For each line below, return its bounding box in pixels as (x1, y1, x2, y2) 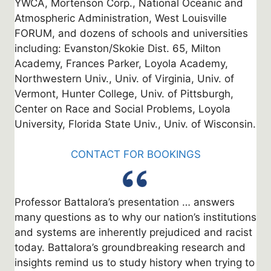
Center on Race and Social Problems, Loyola (15, 102, 230, 115)
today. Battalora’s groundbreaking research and (15, 241, 246, 253)
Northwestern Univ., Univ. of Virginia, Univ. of (15, 72, 234, 85)
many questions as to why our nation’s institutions (15, 211, 256, 223)
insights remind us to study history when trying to (15, 256, 255, 269)
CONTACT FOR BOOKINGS (70, 148, 201, 161)
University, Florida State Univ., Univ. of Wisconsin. (15, 117, 256, 130)
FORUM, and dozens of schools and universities (15, 27, 248, 39)
